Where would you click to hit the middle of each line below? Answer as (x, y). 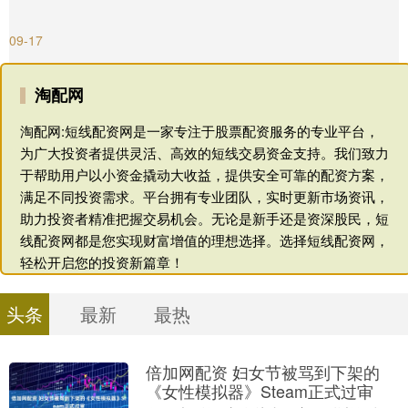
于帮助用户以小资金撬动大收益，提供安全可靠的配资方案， (204, 174)
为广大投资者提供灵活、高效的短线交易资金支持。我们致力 (204, 152)
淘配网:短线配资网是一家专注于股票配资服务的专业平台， (199, 130)
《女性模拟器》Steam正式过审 (259, 390)
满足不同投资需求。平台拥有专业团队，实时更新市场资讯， (204, 196)
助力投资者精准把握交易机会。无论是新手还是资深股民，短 (204, 218)
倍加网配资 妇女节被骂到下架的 (262, 371)
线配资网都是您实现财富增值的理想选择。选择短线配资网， (204, 240)
